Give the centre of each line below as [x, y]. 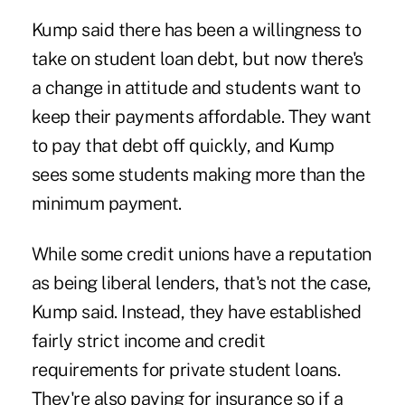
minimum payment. [106, 203]
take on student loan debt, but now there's [197, 58]
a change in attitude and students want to [196, 87]
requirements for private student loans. [186, 369]
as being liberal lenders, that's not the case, [201, 283]
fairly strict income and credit [148, 340]
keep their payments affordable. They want [201, 116]
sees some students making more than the [198, 174]
